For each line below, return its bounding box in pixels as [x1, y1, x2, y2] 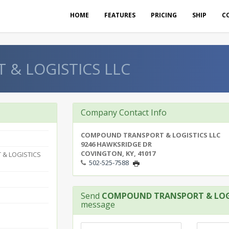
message [80, 199, 115, 210]
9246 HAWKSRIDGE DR [80, 140, 152, 149]
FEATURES [104, 11, 135, 19]
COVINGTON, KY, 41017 [80, 149, 155, 158]
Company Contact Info [80, 107, 167, 118]
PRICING [151, 11, 177, 19]
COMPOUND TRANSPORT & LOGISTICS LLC [80, 130, 220, 140]
